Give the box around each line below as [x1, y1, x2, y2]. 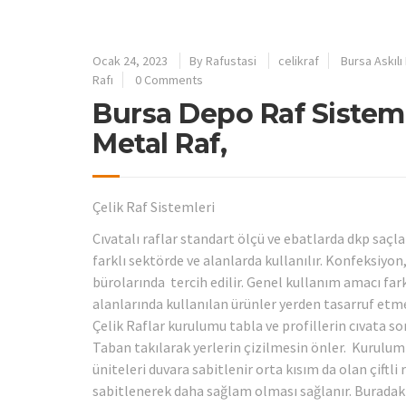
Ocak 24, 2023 [92, 53, 168, 69]
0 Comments [135, 72, 203, 88]
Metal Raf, [92, 127, 227, 160]
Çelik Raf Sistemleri [92, 198, 215, 216]
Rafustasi [206, 53, 256, 69]
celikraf [278, 53, 319, 69]
